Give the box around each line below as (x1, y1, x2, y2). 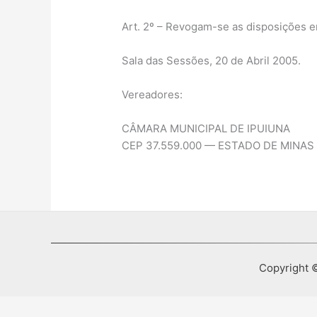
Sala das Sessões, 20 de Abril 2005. (122, 54, 301, 68)
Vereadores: (122, 88, 183, 102)
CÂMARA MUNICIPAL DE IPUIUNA (122, 122, 291, 136)
